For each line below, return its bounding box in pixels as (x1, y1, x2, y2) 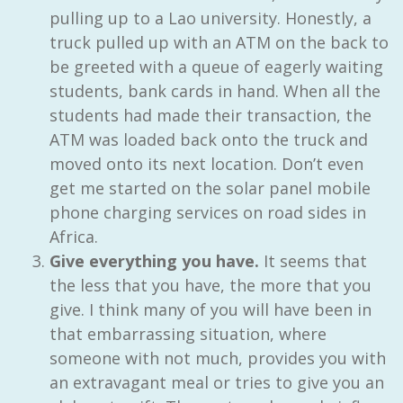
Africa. (49, 225, 98, 247)
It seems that (259, 249, 367, 272)
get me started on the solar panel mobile (49, 176, 371, 199)
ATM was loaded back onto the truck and (49, 128, 368, 150)
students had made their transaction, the (49, 103, 372, 126)
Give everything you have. (49, 249, 259, 272)
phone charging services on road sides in (49, 201, 366, 223)
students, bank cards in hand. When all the (49, 79, 381, 102)
